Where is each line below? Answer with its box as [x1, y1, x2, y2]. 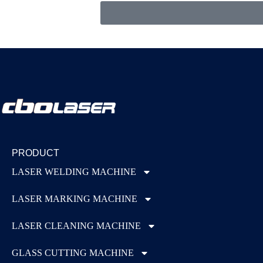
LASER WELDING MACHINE [12, 167, 136, 177]
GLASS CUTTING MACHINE [12, 248, 134, 258]
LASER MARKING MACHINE [12, 194, 137, 204]
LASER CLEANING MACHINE [12, 221, 141, 231]
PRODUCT [12, 148, 59, 158]
